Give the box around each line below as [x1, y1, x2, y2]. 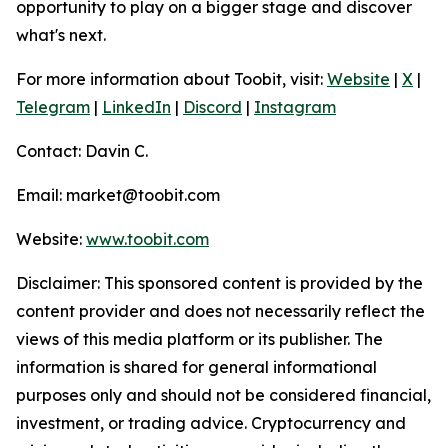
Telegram [16, 97, 90, 117]
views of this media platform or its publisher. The [16, 329, 383, 349]
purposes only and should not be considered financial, [16, 385, 431, 405]
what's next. [16, 25, 106, 45]
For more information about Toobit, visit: [16, 69, 327, 89]
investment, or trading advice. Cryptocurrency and [16, 413, 406, 433]
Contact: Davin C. [16, 141, 148, 161]
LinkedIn [102, 97, 171, 117]
